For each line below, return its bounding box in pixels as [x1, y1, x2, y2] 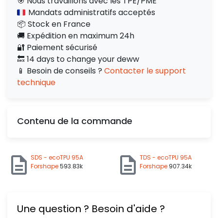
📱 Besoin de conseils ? [17, 65, 104, 76]
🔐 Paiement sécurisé [17, 42, 97, 53]
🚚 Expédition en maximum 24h [17, 30, 134, 41]
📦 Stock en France [17, 18, 91, 30]
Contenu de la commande [17, 115, 132, 127]
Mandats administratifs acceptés [26, 7, 155, 18]
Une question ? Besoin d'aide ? [17, 202, 165, 216]
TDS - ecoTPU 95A [139, 153, 192, 162]
